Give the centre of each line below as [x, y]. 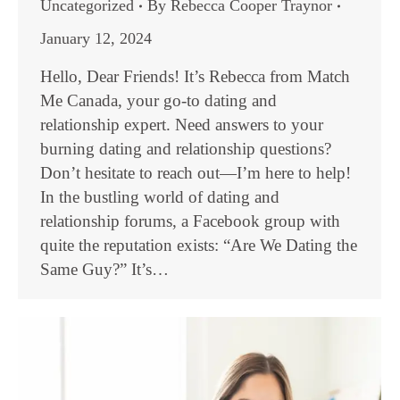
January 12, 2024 [96, 38]
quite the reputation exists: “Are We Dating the [199, 245]
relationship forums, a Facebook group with [190, 221]
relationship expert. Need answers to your [182, 125]
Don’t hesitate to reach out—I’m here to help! [196, 173]
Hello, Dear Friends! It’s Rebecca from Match [195, 76]
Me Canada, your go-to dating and [158, 100]
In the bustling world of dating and [160, 197]
